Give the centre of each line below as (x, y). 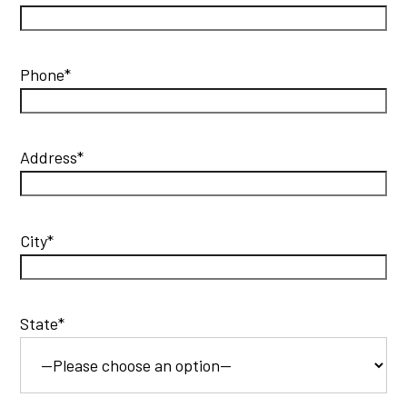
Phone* (46, 75)
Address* (52, 158)
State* (43, 323)
